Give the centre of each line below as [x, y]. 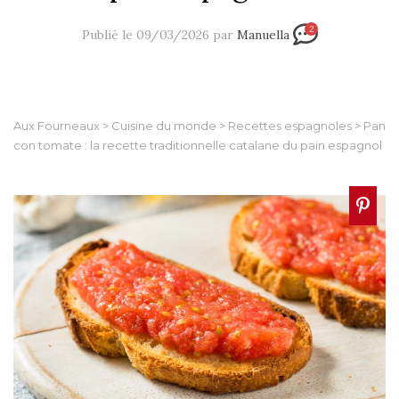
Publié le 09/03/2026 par [159, 35]
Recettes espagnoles [290, 125]
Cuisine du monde [164, 125]
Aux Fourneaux [57, 125]
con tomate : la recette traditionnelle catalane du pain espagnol [198, 145]
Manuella [263, 35]
